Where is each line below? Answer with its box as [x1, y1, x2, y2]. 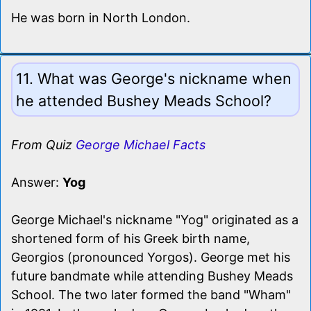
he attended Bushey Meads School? [16, 91, 271, 110]
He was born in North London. [11, 10, 190, 25]
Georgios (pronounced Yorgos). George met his [11, 249, 290, 264]
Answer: [11, 174, 62, 190]
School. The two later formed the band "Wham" [11, 287, 291, 302]
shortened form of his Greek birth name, [11, 230, 250, 246]
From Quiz [11, 137, 76, 152]
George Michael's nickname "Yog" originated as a [11, 212, 299, 227]
